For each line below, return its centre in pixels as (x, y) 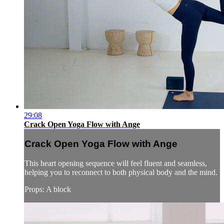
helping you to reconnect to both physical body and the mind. (121, 172)
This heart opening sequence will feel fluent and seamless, (116, 163)
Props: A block (48, 189)
